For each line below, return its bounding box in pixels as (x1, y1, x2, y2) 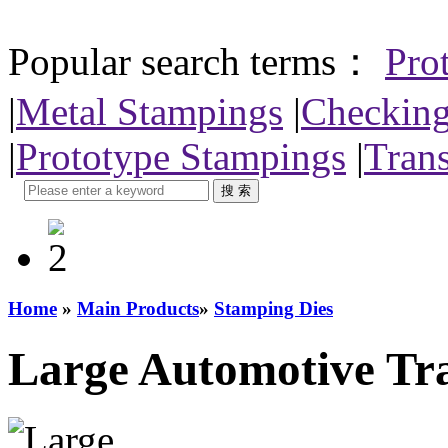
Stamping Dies (214, 298, 333, 320)
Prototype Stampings (16, 134, 346, 178)
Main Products (77, 298, 199, 320)
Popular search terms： (8, 39, 375, 83)
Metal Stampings (16, 89, 283, 133)
